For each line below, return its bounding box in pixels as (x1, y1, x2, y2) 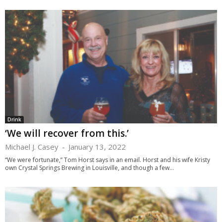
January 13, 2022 (68, 141, 126, 152)
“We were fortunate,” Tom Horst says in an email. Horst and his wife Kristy (5, 155, 210, 164)
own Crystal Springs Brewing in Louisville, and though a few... (5, 163, 174, 172)
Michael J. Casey (5, 141, 58, 152)
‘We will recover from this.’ (5, 126, 129, 140)
